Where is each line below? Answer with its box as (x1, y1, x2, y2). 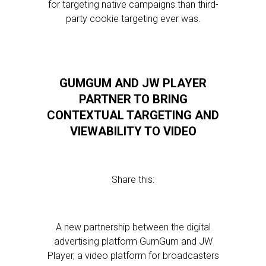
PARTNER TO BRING (78, 92, 188, 106)
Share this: (112, 174, 154, 185)
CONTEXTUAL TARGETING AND (47, 108, 219, 122)
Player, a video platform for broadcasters (47, 250, 219, 261)
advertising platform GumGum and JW (53, 236, 213, 247)
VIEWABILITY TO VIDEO (69, 124, 197, 138)
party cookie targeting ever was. (65, 13, 201, 24)
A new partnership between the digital (55, 221, 211, 233)
